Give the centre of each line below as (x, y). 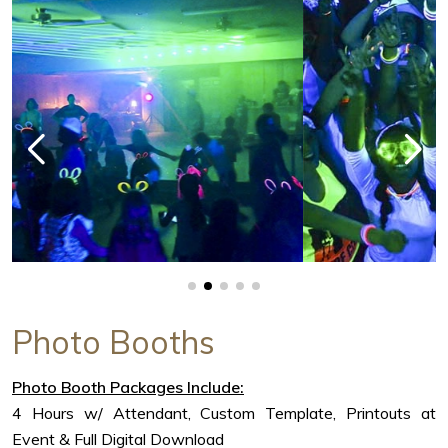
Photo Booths (113, 342)
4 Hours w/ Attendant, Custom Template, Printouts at (224, 413)
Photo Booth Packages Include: (128, 387)
